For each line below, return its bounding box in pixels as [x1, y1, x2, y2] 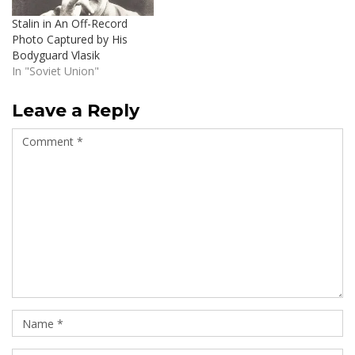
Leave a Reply [12, 100, 139, 122]
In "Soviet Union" [12, 63, 99, 79]
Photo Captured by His [12, 32, 128, 48]
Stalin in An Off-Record [12, 16, 128, 32]
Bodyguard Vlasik [12, 48, 100, 63]
